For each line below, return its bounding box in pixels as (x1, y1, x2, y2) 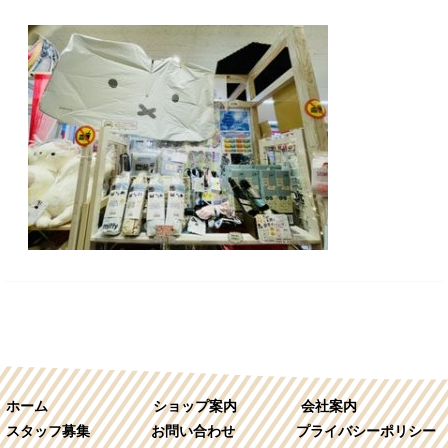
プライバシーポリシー (296, 423, 437, 439)
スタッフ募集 (6, 423, 90, 439)
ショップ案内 (153, 398, 238, 414)
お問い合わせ (151, 423, 236, 439)
